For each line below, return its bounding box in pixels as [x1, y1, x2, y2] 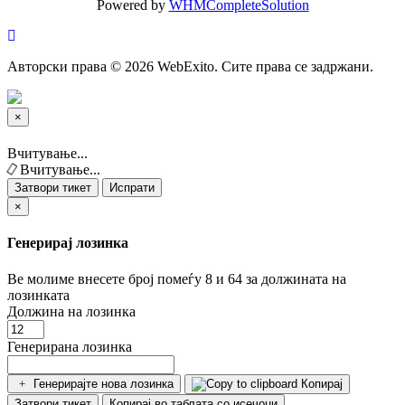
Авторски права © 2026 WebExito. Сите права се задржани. [7, 58, 373, 74]
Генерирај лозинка [7, 235, 128, 251]
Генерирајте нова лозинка [33, 376, 174, 391]
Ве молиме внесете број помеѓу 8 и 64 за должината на [7, 270, 346, 287]
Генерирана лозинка [7, 338, 132, 354]
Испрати [109, 181, 155, 195]
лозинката [7, 287, 70, 303]
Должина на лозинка [7, 303, 136, 319]
